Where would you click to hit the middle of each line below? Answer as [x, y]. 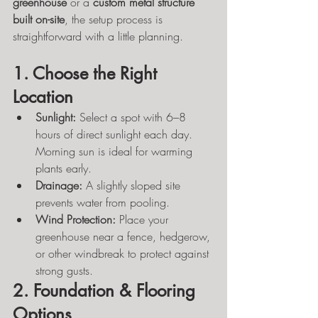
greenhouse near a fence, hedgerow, [125, 236]
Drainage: [59, 185]
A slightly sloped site [133, 185]
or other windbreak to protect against [124, 253]
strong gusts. [64, 270]
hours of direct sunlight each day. [116, 134]
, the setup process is [115, 19]
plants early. [64, 168]
